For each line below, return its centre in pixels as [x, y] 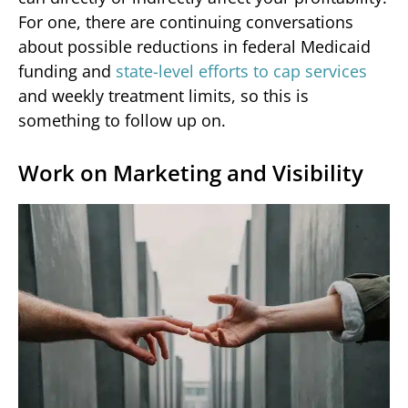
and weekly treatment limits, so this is [163, 95]
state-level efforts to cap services [241, 71]
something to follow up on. [122, 120]
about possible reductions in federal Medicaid [194, 46]
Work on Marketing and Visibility [191, 172]
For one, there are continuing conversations [186, 21]
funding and [67, 71]
